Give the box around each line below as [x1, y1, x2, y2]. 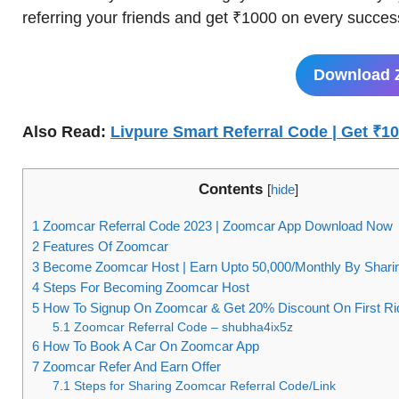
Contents [198, 181, 263, 199]
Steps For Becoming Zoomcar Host [39, 280, 249, 296]
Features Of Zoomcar [39, 239, 168, 255]
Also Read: [22, 123, 110, 142]
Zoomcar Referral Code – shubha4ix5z [70, 320, 294, 335]
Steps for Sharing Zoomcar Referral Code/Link [70, 379, 337, 394]
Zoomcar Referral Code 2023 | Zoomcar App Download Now [39, 218, 393, 234]
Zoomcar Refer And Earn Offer [39, 359, 221, 375]
